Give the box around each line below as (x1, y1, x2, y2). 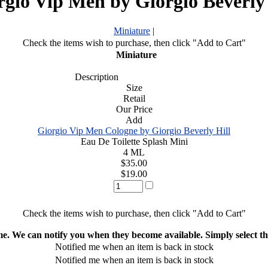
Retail (123, 93, 145, 103)
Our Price (115, 103, 153, 114)
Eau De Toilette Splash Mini (80, 136, 188, 147)
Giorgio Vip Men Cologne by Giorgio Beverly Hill (38, 125, 230, 136)
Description (67, 71, 118, 82)
